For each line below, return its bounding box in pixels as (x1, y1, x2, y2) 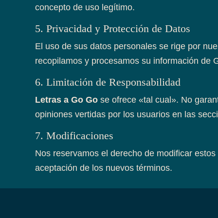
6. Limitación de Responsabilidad (35, 75, 181, 88)
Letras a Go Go (35, 94, 98, 105)
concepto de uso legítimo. (35, 2, 135, 12)
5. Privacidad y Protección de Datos (35, 22, 190, 35)
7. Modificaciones (35, 129, 113, 142)
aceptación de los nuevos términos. (35, 163, 172, 173)
